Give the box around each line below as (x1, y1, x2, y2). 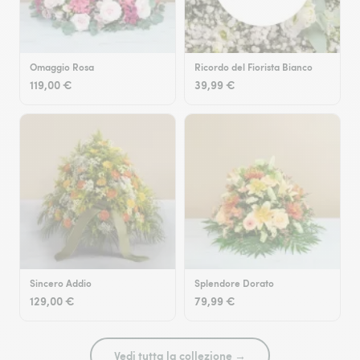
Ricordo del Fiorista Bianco (194, 60, 313, 74)
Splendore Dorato (194, 276, 274, 290)
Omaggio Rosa (30, 60, 94, 74)
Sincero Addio (30, 276, 92, 290)
